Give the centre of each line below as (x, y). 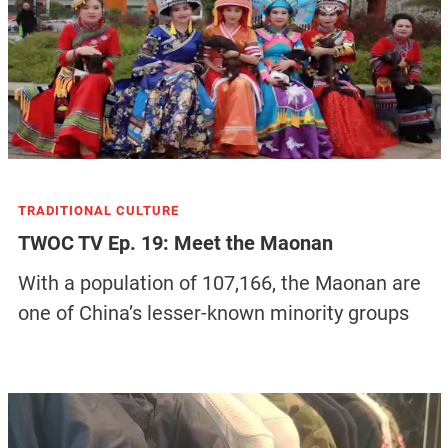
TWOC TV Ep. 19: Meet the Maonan (175, 243)
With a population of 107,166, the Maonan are (219, 283)
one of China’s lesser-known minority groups (213, 313)
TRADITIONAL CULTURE (98, 211)
